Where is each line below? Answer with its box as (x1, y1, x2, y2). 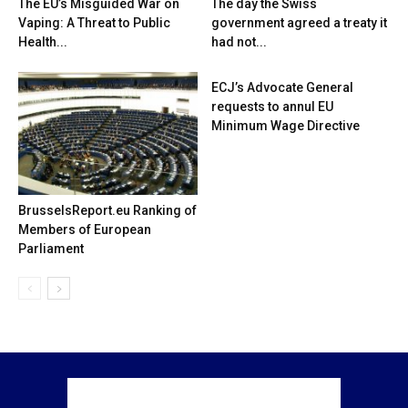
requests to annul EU (210, 98, 333, 114)
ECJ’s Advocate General (210, 79, 353, 95)
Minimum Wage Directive (210, 117, 360, 133)
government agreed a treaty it (210, 15, 387, 30)
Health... (18, 34, 67, 49)
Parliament (18, 241, 84, 257)
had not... (210, 34, 267, 49)
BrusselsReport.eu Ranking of (18, 203, 197, 219)
